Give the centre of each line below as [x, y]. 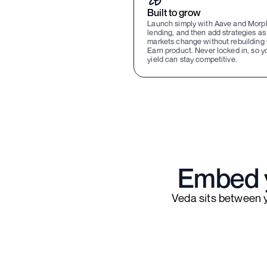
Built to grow [174, 13]
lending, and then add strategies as [207, 32]
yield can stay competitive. [192, 59]
